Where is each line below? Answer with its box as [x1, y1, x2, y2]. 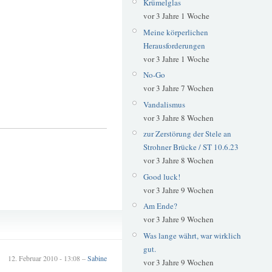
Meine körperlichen [143, 26, 208, 38]
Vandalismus [143, 98, 185, 110]
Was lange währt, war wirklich [143, 229, 241, 241]
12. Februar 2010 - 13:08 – [8, 253, 87, 263]
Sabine [87, 253, 107, 263]
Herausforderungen [143, 39, 205, 51]
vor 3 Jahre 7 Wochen [143, 83, 214, 94]
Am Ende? [143, 200, 177, 212]
